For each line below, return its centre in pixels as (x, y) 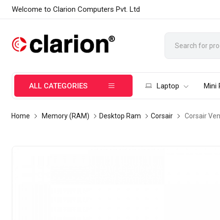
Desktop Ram (120, 116)
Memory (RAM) (66, 116)
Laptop (168, 86)
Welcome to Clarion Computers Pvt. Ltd (76, 9)
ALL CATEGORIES (58, 86)
